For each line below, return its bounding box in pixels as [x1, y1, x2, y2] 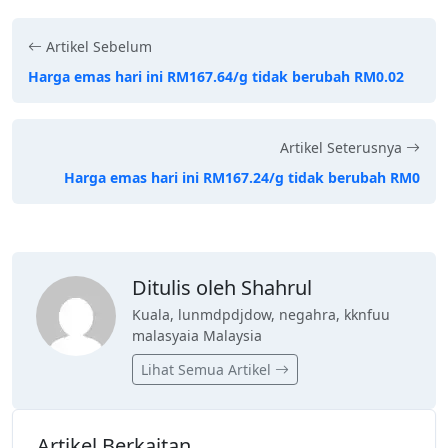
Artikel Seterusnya [280, 137, 406, 157]
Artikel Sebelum [42, 36, 152, 56]
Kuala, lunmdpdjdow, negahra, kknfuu [132, 304, 390, 324]
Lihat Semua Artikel [141, 359, 275, 379]
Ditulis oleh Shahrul [132, 273, 312, 301]
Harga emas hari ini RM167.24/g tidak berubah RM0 [64, 167, 420, 187]
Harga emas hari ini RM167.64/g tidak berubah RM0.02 [28, 66, 404, 86]
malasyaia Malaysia [132, 325, 262, 345]
